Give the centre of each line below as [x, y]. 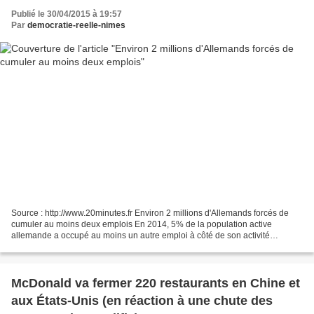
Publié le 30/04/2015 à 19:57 [67, 14]
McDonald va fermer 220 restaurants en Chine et [156, 283]
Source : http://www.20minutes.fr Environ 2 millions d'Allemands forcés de [150, 213]
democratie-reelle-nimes [76, 25]
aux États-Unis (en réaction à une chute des [142, 300]
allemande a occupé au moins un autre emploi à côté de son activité [141, 235]
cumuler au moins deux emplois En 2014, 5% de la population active [142, 224]
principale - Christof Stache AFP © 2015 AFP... [98, 246]
